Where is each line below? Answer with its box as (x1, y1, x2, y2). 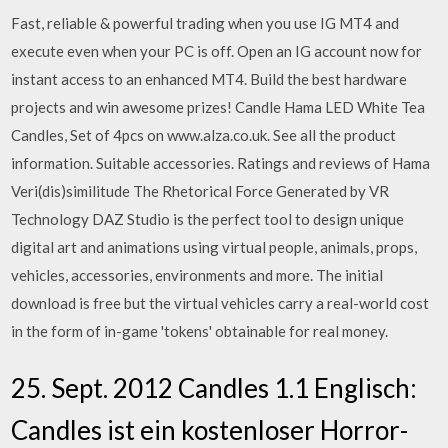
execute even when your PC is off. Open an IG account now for (11, 41, 423, 60)
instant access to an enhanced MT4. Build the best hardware (11, 69, 408, 88)
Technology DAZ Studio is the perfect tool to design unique (11, 209, 405, 228)
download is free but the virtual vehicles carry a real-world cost (11, 293, 430, 312)
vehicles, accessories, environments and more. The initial (11, 265, 384, 284)
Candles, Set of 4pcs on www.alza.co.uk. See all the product (11, 125, 397, 144)
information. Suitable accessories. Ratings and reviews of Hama (11, 153, 431, 172)
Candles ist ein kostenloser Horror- (11, 414, 409, 446)
